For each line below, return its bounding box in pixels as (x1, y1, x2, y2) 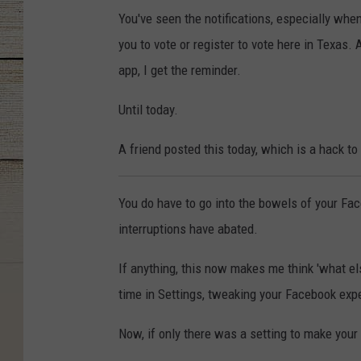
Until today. (118, 102, 178, 118)
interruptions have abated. (118, 221, 258, 238)
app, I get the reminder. (118, 62, 241, 79)
